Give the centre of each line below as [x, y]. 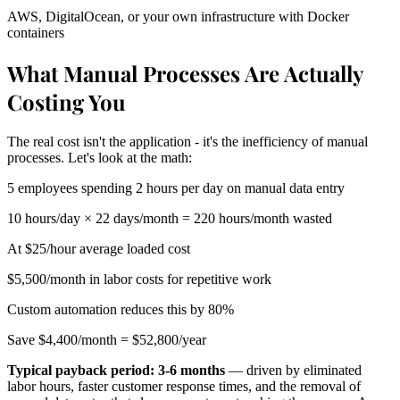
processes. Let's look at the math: [100, 157]
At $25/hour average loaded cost [99, 248]
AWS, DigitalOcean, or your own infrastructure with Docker [178, 16]
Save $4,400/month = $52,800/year [107, 339]
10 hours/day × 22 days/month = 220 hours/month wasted [170, 218]
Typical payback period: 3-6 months [116, 370]
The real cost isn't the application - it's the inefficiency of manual [187, 141]
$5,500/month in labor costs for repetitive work [139, 279]
